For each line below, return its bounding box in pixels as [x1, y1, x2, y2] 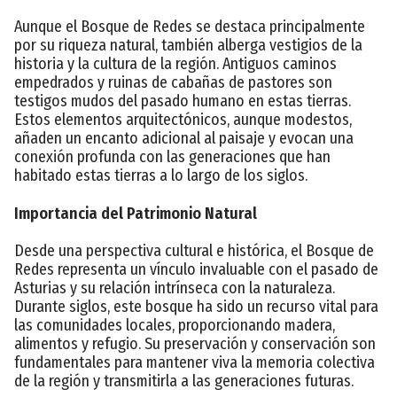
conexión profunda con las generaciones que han [14, 146, 331, 167]
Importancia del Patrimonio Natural [14, 203, 257, 223]
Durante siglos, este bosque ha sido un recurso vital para [14, 296, 378, 316]
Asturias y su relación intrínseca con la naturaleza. [14, 277, 335, 298]
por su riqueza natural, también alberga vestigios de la [14, 35, 362, 55]
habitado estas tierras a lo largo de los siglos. [14, 165, 307, 185]
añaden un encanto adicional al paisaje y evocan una [14, 128, 354, 148]
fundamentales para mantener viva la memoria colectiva [14, 352, 375, 372]
